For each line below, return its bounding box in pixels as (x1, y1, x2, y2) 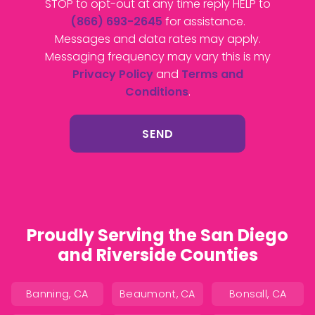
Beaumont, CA (120, 286, 195, 301)
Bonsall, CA (229, 286, 287, 301)
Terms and (181, 66, 243, 83)
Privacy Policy (72, 66, 153, 83)
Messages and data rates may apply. (54, 31, 261, 48)
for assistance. (162, 13, 245, 30)
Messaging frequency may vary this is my (44, 49, 271, 65)
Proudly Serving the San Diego (27, 224, 288, 247)
